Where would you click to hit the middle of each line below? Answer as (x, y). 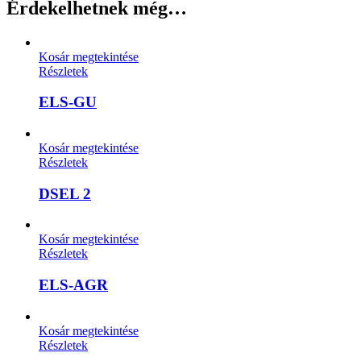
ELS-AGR (73, 285)
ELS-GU (68, 102)
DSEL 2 (65, 193)
